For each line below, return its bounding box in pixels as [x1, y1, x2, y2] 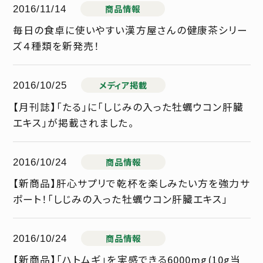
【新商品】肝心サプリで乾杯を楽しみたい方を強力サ [12, 176, 250, 191]
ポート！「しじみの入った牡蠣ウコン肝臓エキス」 [12, 192, 228, 207]
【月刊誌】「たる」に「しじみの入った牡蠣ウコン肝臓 [12, 99, 244, 114]
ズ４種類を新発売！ [12, 39, 100, 53]
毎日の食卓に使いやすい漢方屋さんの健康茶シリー [12, 23, 248, 38]
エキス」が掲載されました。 [12, 115, 134, 130]
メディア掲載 [99, 79, 148, 92]
